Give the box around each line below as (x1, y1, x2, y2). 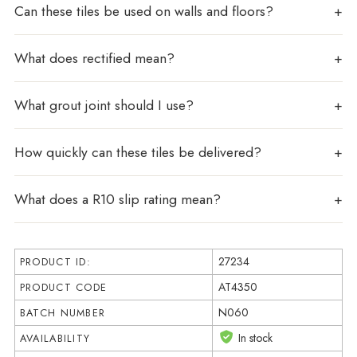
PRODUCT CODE (19, 280, 108, 295)
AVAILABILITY (19, 331, 91, 346)
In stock (237, 330, 273, 346)
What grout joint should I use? (14, 95, 194, 116)
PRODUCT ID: (19, 254, 91, 269)
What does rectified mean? (14, 48, 175, 69)
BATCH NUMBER (19, 305, 106, 320)
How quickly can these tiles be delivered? (14, 142, 261, 163)
